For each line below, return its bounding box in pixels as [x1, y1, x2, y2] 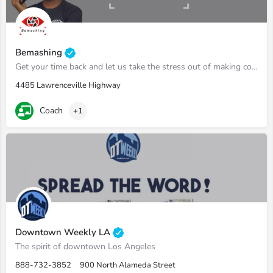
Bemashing [15, 46, 65, 58]
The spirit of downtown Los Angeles [15, 241, 155, 252]
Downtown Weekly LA [15, 225, 113, 238]
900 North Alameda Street [80, 260, 175, 271]
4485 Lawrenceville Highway [15, 80, 121, 91]
